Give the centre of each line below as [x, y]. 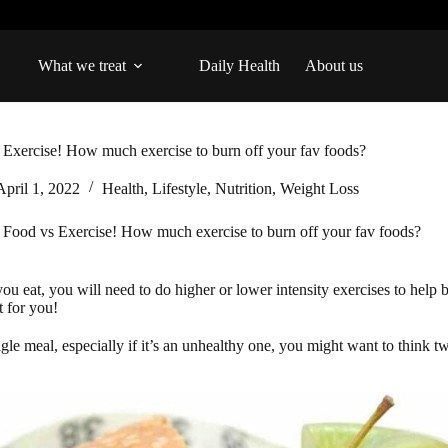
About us [334, 65]
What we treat [82, 65]
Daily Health [240, 65]
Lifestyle [179, 188]
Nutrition [243, 188]
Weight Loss [319, 188]
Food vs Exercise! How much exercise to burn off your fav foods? [211, 232]
